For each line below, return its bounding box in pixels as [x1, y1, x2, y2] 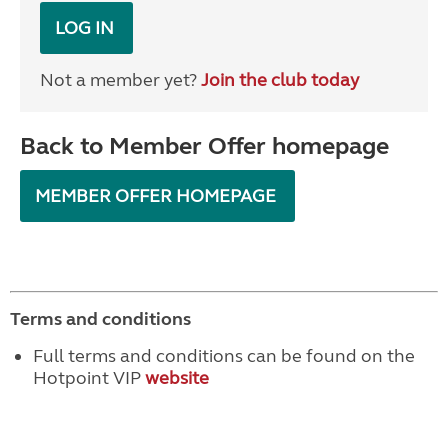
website [144, 367, 209, 390]
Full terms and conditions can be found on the [32, 345, 415, 368]
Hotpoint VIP [32, 367, 145, 390]
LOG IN [55, 17, 118, 40]
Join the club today [201, 69, 359, 92]
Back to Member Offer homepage [20, 132, 389, 162]
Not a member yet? [40, 69, 201, 92]
